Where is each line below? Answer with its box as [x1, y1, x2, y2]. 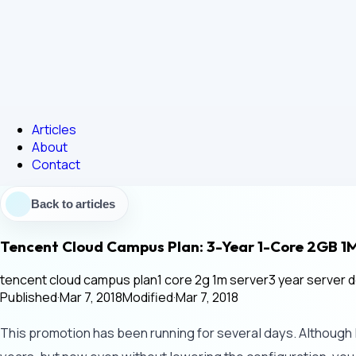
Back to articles [31, 197, 116, 211]
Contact [32, 156, 80, 173]
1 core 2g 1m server [157, 270, 269, 288]
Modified [122, 288, 173, 306]
